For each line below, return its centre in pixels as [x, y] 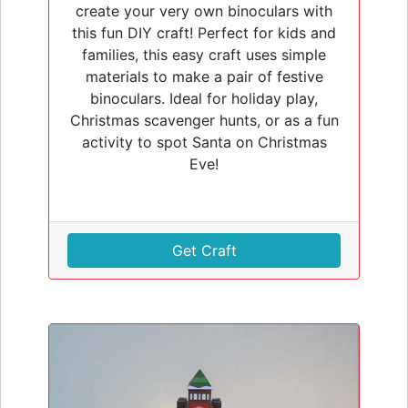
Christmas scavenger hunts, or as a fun [204, 120]
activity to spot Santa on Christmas [204, 142]
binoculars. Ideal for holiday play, [204, 98]
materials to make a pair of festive [204, 76]
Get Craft [204, 250]
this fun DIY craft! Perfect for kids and [204, 32]
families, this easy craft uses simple [204, 54]
